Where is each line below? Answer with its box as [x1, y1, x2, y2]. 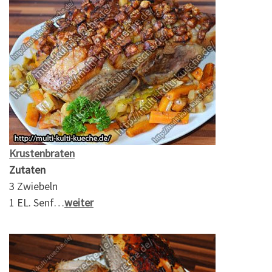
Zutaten [9, 162, 46, 177]
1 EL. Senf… [9, 195, 64, 209]
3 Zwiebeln [9, 178, 58, 193]
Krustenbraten [9, 146, 75, 160]
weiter [64, 195, 93, 209]
